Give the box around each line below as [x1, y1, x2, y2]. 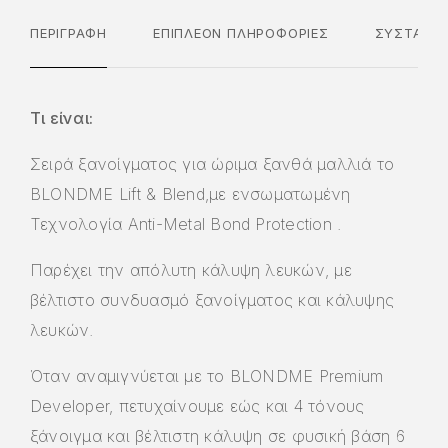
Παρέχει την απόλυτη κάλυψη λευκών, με [30, 259, 352, 280]
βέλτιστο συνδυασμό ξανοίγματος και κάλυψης [30, 289, 395, 310]
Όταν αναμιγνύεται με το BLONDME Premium [30, 365, 384, 386]
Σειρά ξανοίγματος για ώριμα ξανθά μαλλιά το [30, 153, 395, 174]
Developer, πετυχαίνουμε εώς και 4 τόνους [30, 395, 365, 416]
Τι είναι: [30, 107, 94, 128]
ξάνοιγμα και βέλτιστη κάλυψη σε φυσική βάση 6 [30, 425, 405, 446]
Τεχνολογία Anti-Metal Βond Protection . [30, 213, 342, 234]
